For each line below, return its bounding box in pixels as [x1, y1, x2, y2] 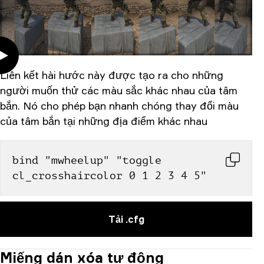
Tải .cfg [108, 213, 144, 225]
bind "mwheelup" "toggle [12, 154, 161, 166]
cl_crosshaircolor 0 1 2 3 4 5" [12, 169, 207, 181]
